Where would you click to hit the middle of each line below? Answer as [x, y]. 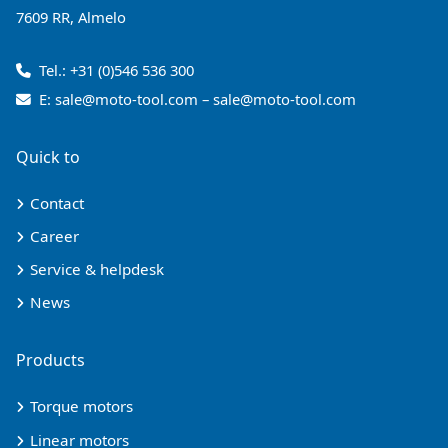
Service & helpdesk [97, 269]
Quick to [48, 156]
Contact [57, 202]
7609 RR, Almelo [71, 16]
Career [54, 236]
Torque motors [81, 406]
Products [50, 360]
